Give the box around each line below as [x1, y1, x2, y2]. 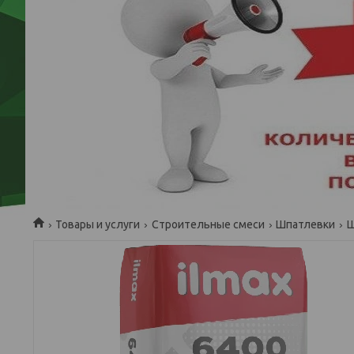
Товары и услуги [55, 218, 141, 231]
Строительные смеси [151, 218, 265, 231]
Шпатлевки [276, 218, 336, 231]
